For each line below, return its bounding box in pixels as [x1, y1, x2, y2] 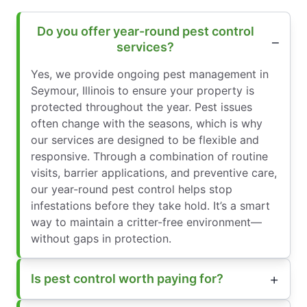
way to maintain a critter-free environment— [31, 214, 262, 229]
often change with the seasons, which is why [31, 116, 262, 130]
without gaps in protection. [31, 231, 171, 245]
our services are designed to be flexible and [31, 132, 259, 147]
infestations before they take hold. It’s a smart [31, 198, 270, 212]
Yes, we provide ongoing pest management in [31, 66, 269, 81]
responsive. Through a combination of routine [31, 149, 268, 163]
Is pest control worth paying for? [31, 271, 223, 286]
